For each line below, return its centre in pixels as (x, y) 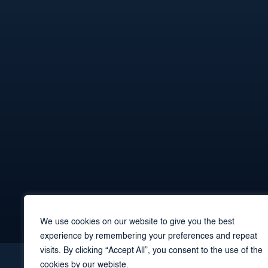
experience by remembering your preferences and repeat (149, 236)
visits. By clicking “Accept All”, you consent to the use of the (151, 251)
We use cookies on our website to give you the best (137, 222)
